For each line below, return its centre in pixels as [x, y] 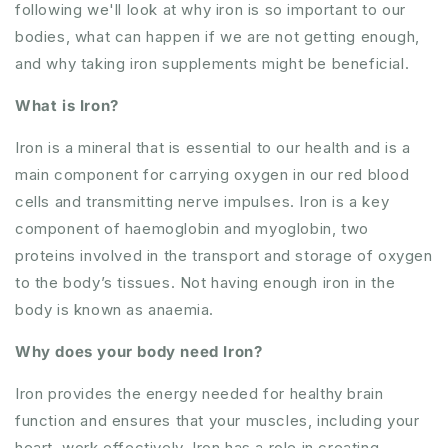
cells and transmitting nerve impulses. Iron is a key [202, 201]
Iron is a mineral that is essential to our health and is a [213, 147]
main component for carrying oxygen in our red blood [212, 174]
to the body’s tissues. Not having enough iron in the [205, 282]
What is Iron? [67, 105]
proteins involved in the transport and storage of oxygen [224, 255]
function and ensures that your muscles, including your [217, 420]
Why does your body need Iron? [139, 351]
